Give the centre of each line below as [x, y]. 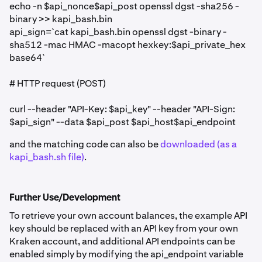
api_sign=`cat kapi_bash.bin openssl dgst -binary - [118, 32]
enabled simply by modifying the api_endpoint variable [126, 254]
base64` [27, 58]
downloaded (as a [199, 144]
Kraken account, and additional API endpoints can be [122, 241]
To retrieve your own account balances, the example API [128, 216]
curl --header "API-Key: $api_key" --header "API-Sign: [122, 109]
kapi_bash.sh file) [47, 157]
